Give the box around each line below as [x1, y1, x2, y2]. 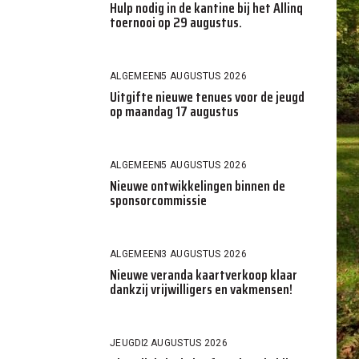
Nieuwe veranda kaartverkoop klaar [110, 263, 297, 286]
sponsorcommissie [110, 188, 207, 212]
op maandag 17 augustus [110, 99, 239, 123]
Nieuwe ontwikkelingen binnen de [110, 174, 285, 197]
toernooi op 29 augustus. [110, 10, 242, 34]
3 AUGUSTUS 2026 [161, 248, 247, 260]
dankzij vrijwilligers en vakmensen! [110, 277, 292, 301]
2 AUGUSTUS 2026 [142, 337, 228, 349]
